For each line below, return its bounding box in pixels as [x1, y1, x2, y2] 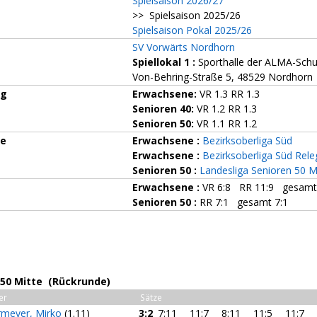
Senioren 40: [132, 102, 194, 115]
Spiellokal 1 [132, 55, 190, 69]
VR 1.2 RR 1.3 [194, 102, 257, 115]
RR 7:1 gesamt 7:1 [197, 195, 288, 209]
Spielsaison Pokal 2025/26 [132, 23, 252, 37]
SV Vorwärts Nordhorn [132, 40, 235, 54]
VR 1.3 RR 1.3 [197, 87, 260, 100]
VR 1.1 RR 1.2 [194, 117, 257, 130]
